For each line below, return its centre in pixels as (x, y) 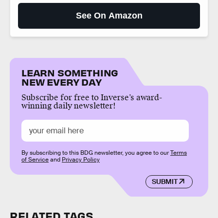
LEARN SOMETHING (70, 72)
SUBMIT (164, 182)
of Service (35, 159)
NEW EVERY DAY (62, 81)
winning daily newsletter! (69, 106)
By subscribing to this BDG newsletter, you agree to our (96, 153)
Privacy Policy (81, 159)
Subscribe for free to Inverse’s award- (92, 97)
